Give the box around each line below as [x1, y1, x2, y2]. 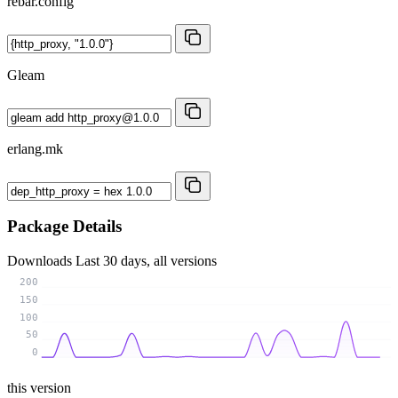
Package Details [7, 217, 122, 236]
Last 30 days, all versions [76, 252, 217, 268]
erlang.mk [7, 140, 63, 156]
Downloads [7, 252, 76, 268]
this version [7, 379, 71, 395]
